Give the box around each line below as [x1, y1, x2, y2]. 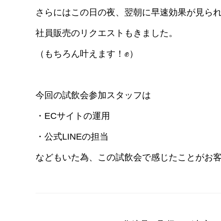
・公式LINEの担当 [36, 132, 109, 142]
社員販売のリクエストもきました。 [36, 28, 178, 38]
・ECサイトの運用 [36, 111, 110, 121]
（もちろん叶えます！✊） [36, 49, 138, 59]
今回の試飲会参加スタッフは [36, 90, 151, 101]
